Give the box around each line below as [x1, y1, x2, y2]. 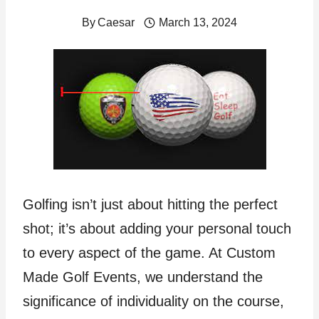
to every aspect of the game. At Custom [23, 245, 276, 261]
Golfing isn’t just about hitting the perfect [23, 197, 278, 212]
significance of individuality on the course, [23, 293, 284, 309]
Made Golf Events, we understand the [23, 269, 263, 285]
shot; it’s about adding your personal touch [23, 221, 291, 236]
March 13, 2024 [158, 16, 237, 28]
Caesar [98, 16, 135, 28]
